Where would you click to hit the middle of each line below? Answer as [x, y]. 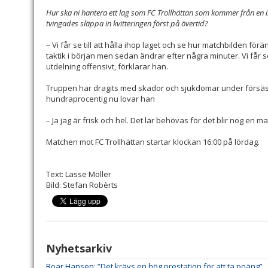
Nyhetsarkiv [79, 249]
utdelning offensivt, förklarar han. [107, 67]
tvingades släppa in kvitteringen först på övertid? [127, 24]
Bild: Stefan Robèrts [82, 185]
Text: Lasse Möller [79, 174]
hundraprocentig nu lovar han [100, 99]
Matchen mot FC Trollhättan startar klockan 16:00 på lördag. [153, 142]
